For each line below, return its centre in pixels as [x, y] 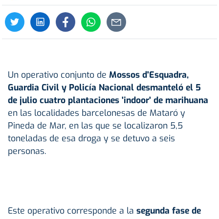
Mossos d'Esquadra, [149, 75]
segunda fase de [167, 210]
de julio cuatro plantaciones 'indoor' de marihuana [108, 100]
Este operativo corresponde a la [71, 210]
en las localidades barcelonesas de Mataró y [97, 113]
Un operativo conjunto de [58, 75]
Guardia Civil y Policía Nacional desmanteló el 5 [104, 87]
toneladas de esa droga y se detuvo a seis [91, 138]
